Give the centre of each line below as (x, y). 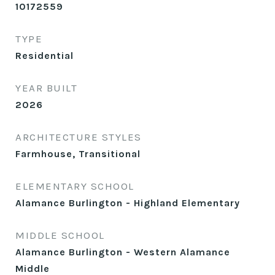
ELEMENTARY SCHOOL (75, 186)
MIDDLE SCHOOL (60, 235)
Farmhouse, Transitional (78, 154)
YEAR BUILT (46, 88)
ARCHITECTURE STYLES (79, 137)
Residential (45, 56)
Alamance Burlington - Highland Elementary (128, 203)
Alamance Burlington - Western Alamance (123, 252)
